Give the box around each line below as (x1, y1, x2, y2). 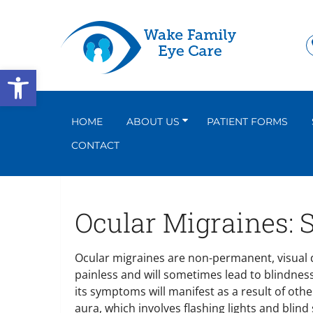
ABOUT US (126, 115, 180, 128)
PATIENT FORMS (207, 115, 288, 128)
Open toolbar (6, 61, 82, 91)
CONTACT (71, 139, 119, 152)
